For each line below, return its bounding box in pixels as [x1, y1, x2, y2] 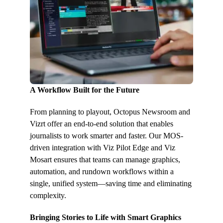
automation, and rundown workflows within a [30, 167, 174, 176]
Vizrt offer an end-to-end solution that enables [30, 119, 173, 128]
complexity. [30, 191, 66, 200]
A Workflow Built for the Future [30, 86, 139, 95]
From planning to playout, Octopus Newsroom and [30, 108, 190, 116]
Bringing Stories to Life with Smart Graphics [30, 213, 181, 222]
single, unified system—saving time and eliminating [30, 179, 192, 188]
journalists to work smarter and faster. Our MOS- [30, 131, 183, 140]
